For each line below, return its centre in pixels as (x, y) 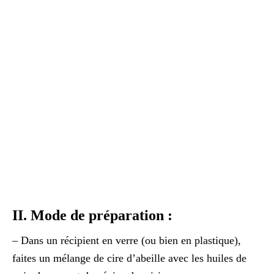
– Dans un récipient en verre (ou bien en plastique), (127, 240)
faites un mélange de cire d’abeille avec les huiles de (129, 258)
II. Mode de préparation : (92, 215)
